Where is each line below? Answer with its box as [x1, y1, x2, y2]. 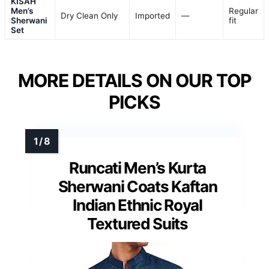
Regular [229, 6, 258, 16]
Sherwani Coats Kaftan [58, 177, 217, 196]
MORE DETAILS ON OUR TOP [18, 70, 251, 92]
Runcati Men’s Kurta [68, 159, 207, 178]
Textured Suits [87, 214, 188, 234]
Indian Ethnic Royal [73, 196, 202, 215]
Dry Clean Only [61, 11, 118, 21]
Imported [135, 11, 170, 21]
